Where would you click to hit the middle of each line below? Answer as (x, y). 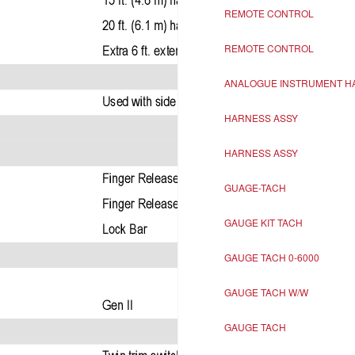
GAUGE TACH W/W (266, 292)
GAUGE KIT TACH (263, 222)
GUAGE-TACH (255, 187)
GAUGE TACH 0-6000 (271, 257)
